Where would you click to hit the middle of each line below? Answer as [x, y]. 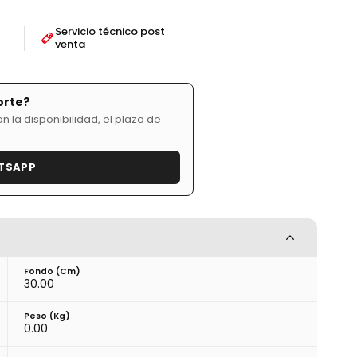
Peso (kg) [47, 316]
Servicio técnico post [110, 31]
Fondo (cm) [53, 271]
